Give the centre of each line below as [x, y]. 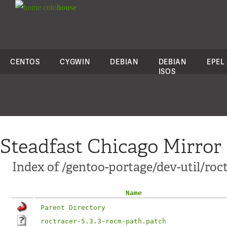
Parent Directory [73, 207]
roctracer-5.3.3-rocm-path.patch [103, 221]
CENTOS [25, 62]
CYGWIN [75, 62]
